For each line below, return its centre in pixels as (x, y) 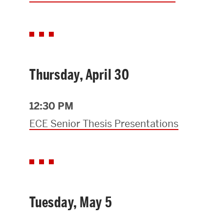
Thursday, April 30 (79, 75)
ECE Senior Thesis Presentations (104, 124)
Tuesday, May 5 (71, 203)
